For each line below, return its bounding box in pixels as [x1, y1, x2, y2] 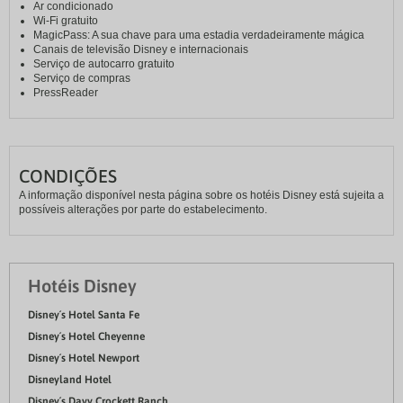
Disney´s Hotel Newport [28, 352, 139, 365]
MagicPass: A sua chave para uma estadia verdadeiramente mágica [33, 29, 364, 42]
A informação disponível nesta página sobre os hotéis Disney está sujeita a [19, 189, 384, 202]
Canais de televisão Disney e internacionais [33, 43, 248, 57]
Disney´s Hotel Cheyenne [28, 330, 145, 344]
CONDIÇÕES [19, 166, 117, 187]
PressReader [33, 86, 98, 100]
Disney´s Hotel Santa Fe [28, 309, 139, 322]
